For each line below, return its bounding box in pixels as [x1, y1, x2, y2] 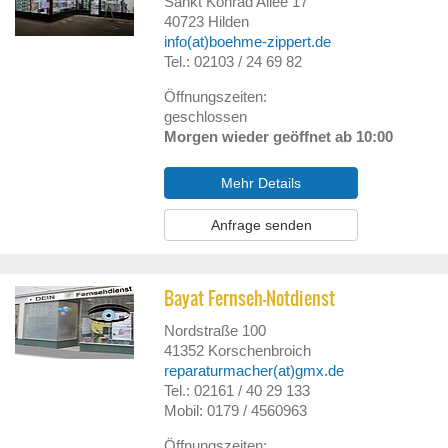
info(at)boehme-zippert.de [164, 33, 332, 50]
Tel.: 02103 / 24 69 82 [164, 53, 303, 70]
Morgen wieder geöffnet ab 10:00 [164, 128, 394, 145]
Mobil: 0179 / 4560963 [164, 402, 308, 419]
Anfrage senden [210, 217, 312, 233]
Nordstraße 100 [164, 322, 267, 339]
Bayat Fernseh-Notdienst [164, 285, 336, 312]
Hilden [208, 13, 250, 30]
